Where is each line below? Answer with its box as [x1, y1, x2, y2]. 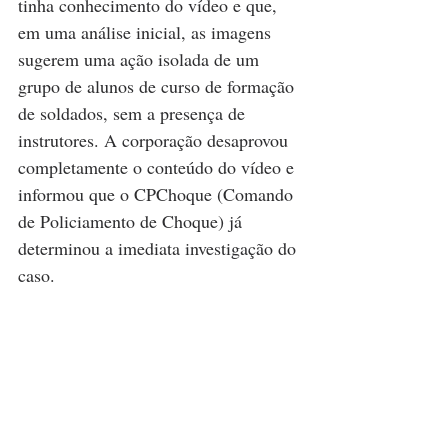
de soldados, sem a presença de [18, 100, 250, 125]
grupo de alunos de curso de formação [18, 73, 299, 98]
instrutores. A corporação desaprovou [18, 127, 293, 152]
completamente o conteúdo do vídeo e [18, 154, 299, 179]
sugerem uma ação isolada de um [18, 46, 264, 71]
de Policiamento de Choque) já [18, 208, 247, 233]
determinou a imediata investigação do [18, 235, 301, 260]
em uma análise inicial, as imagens [18, 19, 276, 44]
